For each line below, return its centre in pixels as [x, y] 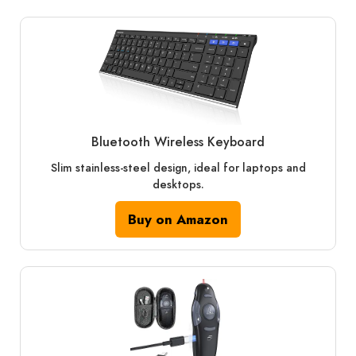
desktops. [178, 184]
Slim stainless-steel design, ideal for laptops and [178, 167]
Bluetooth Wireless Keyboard [178, 141]
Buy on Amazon [178, 219]
